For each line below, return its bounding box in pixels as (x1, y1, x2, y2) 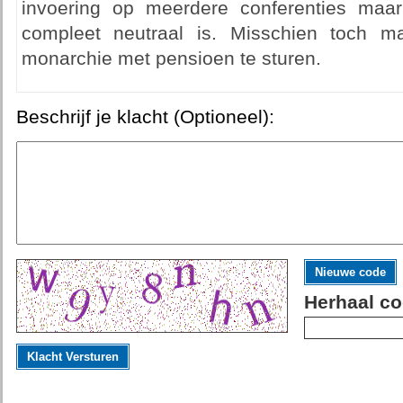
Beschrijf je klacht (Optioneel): (15, 106, 274, 128)
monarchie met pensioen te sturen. (21, 48, 321, 69)
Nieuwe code (314, 265, 386, 279)
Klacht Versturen (26, 350, 119, 363)
